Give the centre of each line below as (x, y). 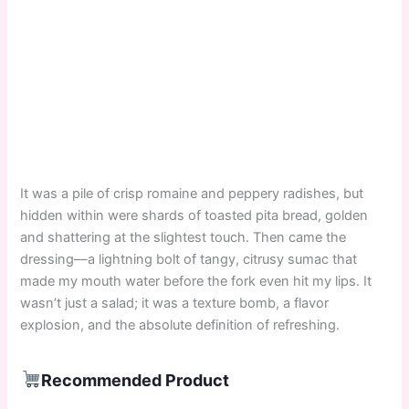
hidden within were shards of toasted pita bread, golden (194, 215)
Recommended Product (136, 380)
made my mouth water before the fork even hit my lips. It (196, 281)
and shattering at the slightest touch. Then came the (184, 237)
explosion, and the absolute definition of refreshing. (180, 325)
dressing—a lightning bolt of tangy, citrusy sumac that (189, 259)
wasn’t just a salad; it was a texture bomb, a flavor (175, 303)
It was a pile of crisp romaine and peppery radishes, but (192, 193)
